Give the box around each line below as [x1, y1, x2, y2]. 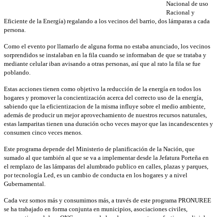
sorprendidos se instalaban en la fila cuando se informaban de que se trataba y [4, 51, 206, 59]
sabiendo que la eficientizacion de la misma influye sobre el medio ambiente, [4, 102, 205, 110]
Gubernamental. [4, 180, 46, 187]
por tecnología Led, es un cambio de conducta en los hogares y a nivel [4, 171, 187, 179]
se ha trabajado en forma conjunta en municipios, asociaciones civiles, [4, 205, 187, 213]
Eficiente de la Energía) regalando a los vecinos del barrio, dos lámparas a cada [4, 17, 210, 25]
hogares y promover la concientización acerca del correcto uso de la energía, [4, 93, 203, 101]
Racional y [166, 8, 195, 16]
